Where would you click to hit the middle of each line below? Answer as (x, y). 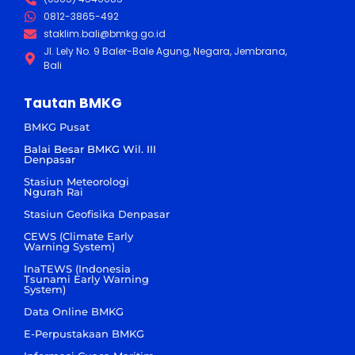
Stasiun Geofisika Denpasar (97, 214)
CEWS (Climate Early (78, 236)
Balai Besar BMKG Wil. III (90, 149)
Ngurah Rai (53, 191)
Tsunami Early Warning (86, 279)
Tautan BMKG (73, 103)
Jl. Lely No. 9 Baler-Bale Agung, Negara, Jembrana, (165, 51)
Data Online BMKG (74, 311)
